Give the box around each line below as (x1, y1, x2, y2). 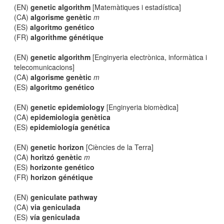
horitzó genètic (30, 152, 82, 162)
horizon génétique (30, 172, 93, 182)
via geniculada (30, 202, 81, 212)
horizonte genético (30, 162, 95, 172)
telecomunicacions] (14, 62, 75, 72)
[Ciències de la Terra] (84, 142, 154, 152)
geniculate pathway (30, 192, 98, 202)
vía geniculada (30, 212, 80, 222)
